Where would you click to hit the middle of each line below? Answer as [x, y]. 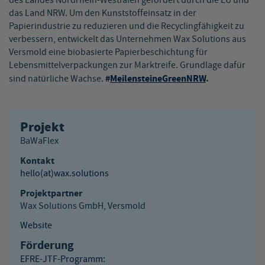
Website [36, 225]
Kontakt [37, 161]
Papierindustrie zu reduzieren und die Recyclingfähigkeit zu [127, 26]
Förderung [47, 245]
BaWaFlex [39, 141]
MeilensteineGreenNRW [158, 78]
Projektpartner [51, 193]
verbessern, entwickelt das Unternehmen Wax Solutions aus [127, 39]
